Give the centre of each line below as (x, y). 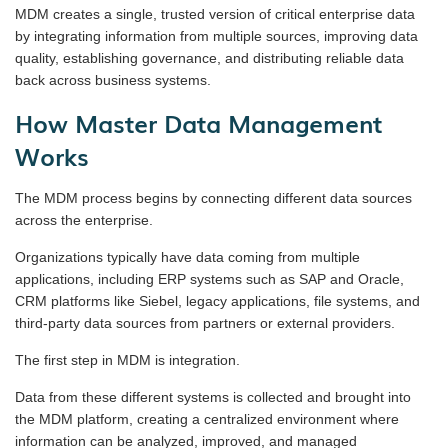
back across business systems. (113, 79)
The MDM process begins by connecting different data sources (213, 197)
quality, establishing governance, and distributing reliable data (209, 57)
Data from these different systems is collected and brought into (213, 396)
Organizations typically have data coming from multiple (187, 256)
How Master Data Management (198, 122)
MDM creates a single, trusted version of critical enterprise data (215, 13)
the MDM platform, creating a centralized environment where (207, 418)
